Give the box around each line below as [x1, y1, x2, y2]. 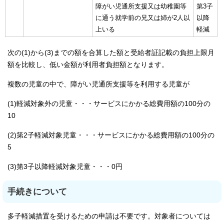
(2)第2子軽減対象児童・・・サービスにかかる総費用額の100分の [7, 131, 214, 139]
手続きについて [7, 187, 67, 196]
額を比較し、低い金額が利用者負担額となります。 [7, 61, 168, 68]
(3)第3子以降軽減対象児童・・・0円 [7, 163, 122, 170]
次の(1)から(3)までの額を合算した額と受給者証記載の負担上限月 [7, 49, 214, 56]
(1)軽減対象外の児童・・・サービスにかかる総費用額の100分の [7, 100, 210, 107]
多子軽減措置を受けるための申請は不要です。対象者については [7, 212, 210, 220]
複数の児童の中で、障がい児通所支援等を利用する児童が [7, 80, 189, 88]
